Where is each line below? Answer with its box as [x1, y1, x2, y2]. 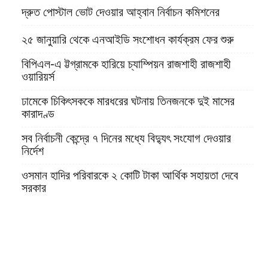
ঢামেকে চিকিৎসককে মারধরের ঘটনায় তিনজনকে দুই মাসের [22, 94, 234, 109]
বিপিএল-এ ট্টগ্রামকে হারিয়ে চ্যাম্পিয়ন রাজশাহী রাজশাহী [22, 57, 231, 72]
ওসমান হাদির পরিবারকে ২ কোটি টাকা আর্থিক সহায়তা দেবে [22, 168, 238, 183]
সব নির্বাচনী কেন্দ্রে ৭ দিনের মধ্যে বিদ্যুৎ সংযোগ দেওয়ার [22, 131, 231, 146]
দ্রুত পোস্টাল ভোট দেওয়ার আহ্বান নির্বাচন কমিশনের [22, 5, 220, 20]
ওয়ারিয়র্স [22, 69, 54, 84]
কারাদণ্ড [22, 106, 54, 121]
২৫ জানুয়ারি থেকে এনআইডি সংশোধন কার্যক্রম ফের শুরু [22, 32, 234, 47]
